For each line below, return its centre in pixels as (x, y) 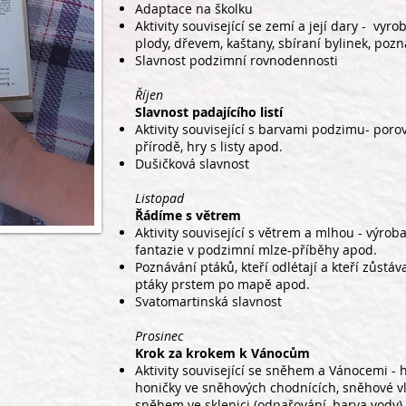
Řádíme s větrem (188, 215)
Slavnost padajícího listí (209, 112)
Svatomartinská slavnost (208, 301)
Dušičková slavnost (192, 164)
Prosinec (159, 336)
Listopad (159, 198)
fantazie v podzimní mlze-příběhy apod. (256, 250)
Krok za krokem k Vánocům (222, 353)
